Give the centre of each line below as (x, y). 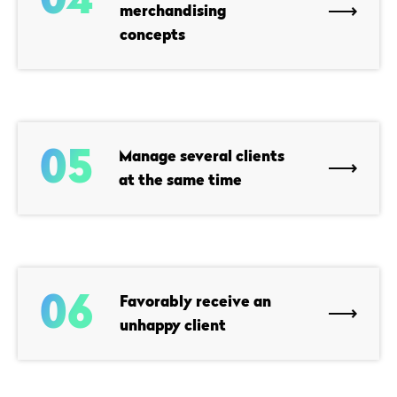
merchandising (173, 11)
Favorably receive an (195, 301)
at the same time (180, 180)
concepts (152, 35)
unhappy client (173, 325)
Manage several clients (202, 156)
